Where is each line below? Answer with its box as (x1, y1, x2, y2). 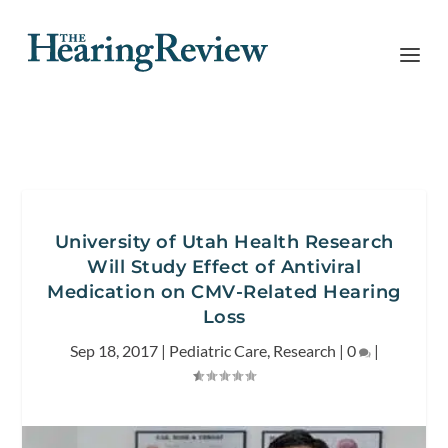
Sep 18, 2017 (69, 341, 158, 360)
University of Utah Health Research (54, 231, 394, 253)
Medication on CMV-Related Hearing (47, 281, 401, 303)
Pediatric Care (168, 341, 267, 360)
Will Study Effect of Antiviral (87, 256, 361, 278)
